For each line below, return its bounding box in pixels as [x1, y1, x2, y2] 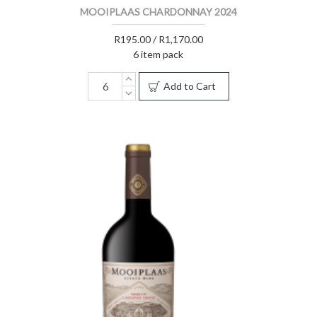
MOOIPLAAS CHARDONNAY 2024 [79, 5, 237, 18]
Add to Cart [163, 79, 216, 92]
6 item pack [133, 47, 184, 60]
